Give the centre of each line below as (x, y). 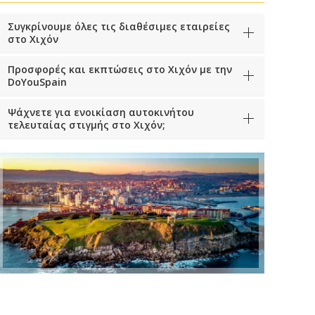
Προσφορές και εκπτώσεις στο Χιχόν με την (120, 70)
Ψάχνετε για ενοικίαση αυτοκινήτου (101, 112)
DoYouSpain (37, 82)
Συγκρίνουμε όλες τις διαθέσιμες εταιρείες (119, 27)
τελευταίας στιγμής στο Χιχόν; (86, 125)
